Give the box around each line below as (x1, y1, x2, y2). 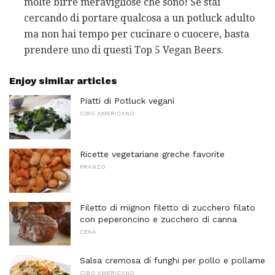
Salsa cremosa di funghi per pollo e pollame (80, 255, 265, 266)
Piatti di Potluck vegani (80, 96, 174, 106)
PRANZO (80, 163, 106, 171)
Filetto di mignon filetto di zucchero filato (80, 202, 255, 212)
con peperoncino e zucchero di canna (80, 214, 237, 224)
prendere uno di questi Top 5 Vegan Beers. (24, 44, 223, 56)
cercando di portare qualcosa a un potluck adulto (24, 12, 255, 25)
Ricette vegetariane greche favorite (80, 149, 225, 160)
